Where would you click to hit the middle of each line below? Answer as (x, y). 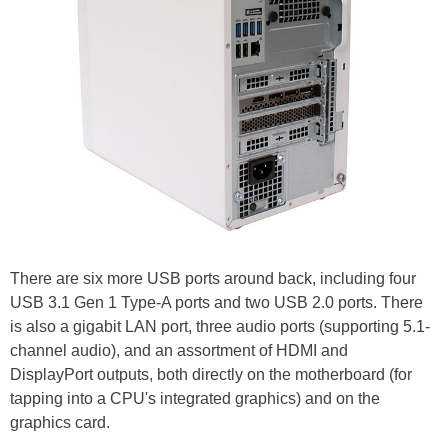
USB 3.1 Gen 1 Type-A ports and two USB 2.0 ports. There (216, 302)
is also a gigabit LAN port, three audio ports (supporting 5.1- (220, 326)
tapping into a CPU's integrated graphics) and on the (195, 398)
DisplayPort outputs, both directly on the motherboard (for (211, 374)
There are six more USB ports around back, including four (213, 278)
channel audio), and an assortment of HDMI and (179, 350)
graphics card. (60, 422)
